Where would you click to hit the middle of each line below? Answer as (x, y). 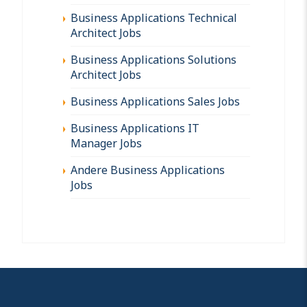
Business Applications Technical (154, 17)
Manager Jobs (106, 143)
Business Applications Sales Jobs (155, 101)
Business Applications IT (135, 128)
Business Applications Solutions (153, 59)
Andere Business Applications (148, 170)
